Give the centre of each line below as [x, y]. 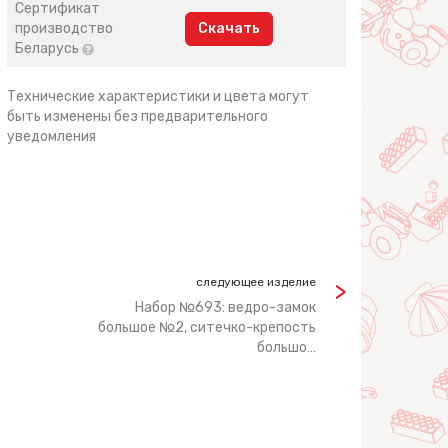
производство [64, 28]
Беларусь [49, 48]
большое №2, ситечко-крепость [207, 327]
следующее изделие [256, 282]
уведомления [52, 136]
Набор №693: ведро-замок [225, 307]
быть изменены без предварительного [138, 116]
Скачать [229, 28]
